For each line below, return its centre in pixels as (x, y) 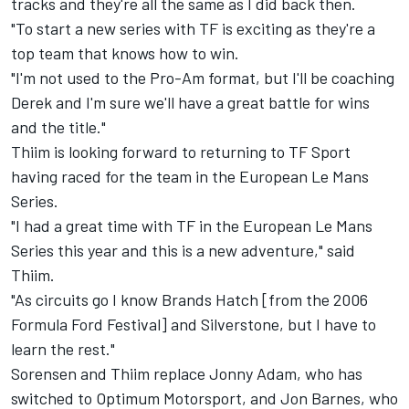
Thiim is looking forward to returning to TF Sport (181, 152)
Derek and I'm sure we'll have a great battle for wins (190, 103)
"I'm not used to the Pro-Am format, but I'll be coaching (203, 78)
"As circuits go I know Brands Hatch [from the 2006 (189, 300)
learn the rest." (63, 349)
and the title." (58, 127)
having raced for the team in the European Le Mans (190, 177)
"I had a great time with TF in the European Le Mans (192, 226)
